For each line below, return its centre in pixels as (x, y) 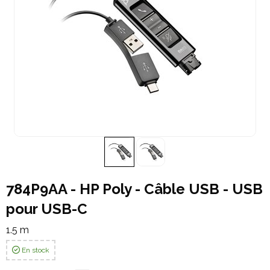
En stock (36, 250)
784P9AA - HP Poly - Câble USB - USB (134, 189)
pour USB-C (47, 209)
